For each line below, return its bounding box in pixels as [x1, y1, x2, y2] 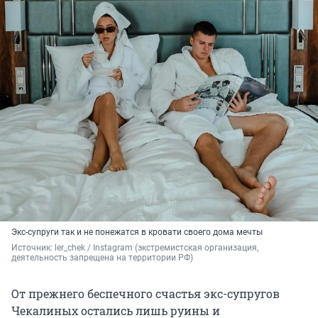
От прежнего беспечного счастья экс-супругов [11, 286, 280, 302]
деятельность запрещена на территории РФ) [11, 253, 193, 263]
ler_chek [55, 243, 87, 253]
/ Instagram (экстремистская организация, [87, 243, 258, 253]
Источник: [11, 243, 55, 253]
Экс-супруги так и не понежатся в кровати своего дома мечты [11, 227, 263, 238]
